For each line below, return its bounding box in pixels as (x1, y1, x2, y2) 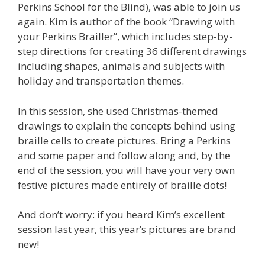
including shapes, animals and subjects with (18, 59, 225, 73)
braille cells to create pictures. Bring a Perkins (18, 133, 231, 147)
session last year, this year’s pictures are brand (18, 222, 236, 237)
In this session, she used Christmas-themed (18, 104, 218, 118)
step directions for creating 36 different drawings (18, 44, 247, 59)
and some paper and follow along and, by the (18, 148, 230, 162)
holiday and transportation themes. (18, 74, 184, 88)
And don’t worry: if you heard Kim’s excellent (18, 208, 225, 222)
